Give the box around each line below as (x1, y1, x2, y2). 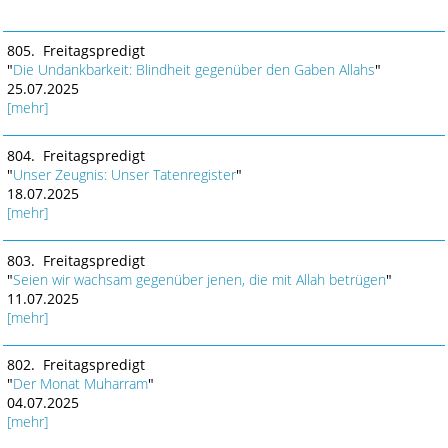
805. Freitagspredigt (6, 41, 145, 61)
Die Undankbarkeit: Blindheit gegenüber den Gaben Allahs (12, 60, 375, 80)
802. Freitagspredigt (6, 355, 145, 375)
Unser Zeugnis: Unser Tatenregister (12, 164, 236, 184)
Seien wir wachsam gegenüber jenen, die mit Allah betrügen (12, 269, 386, 289)
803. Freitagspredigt (6, 250, 145, 270)
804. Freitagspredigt (6, 145, 145, 165)
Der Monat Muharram (12, 374, 148, 394)
